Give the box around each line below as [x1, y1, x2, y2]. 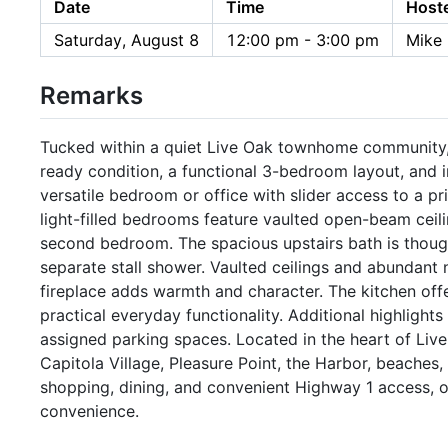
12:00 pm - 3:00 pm [226, 29, 379, 50]
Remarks [40, 80, 143, 110]
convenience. [40, 401, 139, 422]
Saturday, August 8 [54, 29, 199, 50]
